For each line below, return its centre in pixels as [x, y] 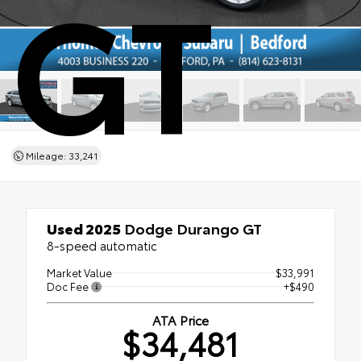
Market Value [79, 272]
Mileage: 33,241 [60, 155]
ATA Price [180, 319]
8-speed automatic [102, 245]
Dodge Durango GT [191, 228]
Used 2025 [84, 228]
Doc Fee [69, 286]
